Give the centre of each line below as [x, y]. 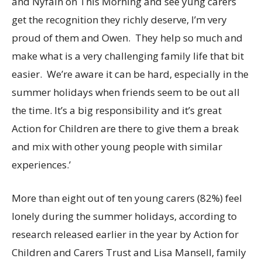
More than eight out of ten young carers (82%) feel [127, 198]
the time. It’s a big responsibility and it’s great [117, 110]
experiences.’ [41, 165]
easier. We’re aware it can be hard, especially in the [130, 74]
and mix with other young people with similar [117, 146]
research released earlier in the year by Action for [125, 234]
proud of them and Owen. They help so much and [127, 38]
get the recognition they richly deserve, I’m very [119, 20]
